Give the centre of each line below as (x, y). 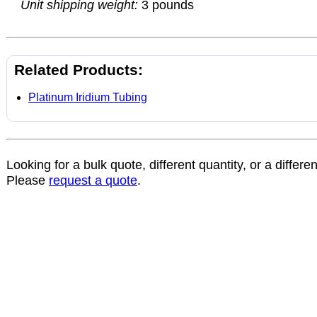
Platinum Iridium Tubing (88, 97)
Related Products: (79, 70)
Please (28, 180)
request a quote (93, 180)
